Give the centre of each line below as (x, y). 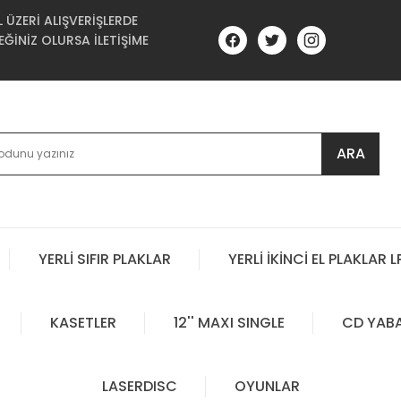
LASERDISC (139, 387)
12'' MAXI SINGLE (229, 323)
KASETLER (83, 323)
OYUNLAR (267, 387)
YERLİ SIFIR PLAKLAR (105, 260)
